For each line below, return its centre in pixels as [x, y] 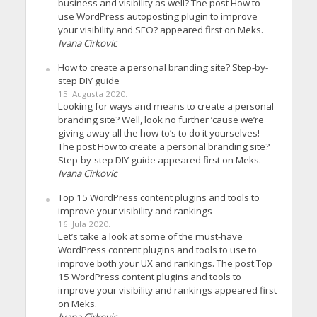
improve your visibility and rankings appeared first [167, 290]
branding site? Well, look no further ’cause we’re [161, 120]
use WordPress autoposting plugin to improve [157, 17]
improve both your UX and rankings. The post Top [165, 264]
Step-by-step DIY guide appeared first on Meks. [159, 160]
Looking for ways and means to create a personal [166, 106]
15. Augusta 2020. [92, 94]
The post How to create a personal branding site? [163, 147]
